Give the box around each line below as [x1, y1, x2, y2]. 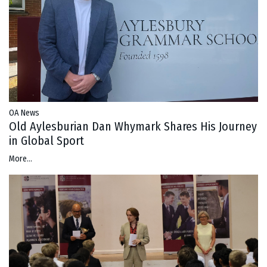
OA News [9, 108, 39, 119]
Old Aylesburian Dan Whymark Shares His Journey [9, 119, 257, 134]
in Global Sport [9, 133, 84, 148]
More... [9, 154, 32, 164]
